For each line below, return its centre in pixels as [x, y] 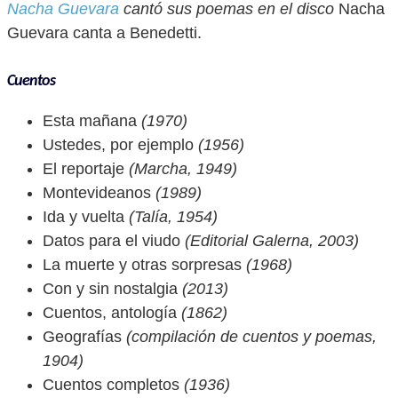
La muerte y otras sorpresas [142, 265]
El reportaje [84, 169]
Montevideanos [97, 193]
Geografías [82, 337]
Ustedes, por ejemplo [118, 145]
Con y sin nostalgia [110, 289]
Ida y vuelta [84, 217]
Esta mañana [90, 121]
